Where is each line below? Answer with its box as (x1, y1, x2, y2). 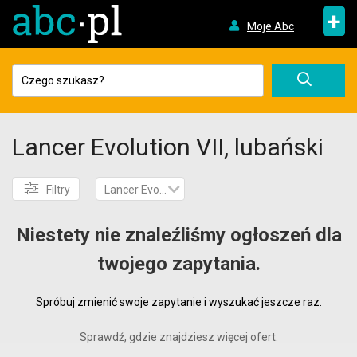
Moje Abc (246, 19, 294, 33)
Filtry (46, 183, 70, 196)
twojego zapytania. (96, 253, 261, 275)
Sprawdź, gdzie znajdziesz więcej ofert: (79, 331, 278, 343)
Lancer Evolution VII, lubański (12, 133, 324, 161)
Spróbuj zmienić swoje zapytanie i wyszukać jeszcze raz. (35, 296, 322, 308)
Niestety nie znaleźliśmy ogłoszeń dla (15, 224, 342, 246)
